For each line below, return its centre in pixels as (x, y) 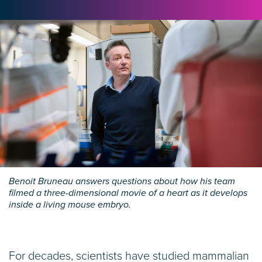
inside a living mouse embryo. (70, 205)
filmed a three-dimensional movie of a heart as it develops (128, 193)
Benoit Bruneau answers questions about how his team (122, 182)
